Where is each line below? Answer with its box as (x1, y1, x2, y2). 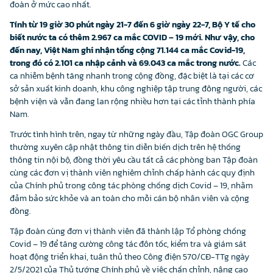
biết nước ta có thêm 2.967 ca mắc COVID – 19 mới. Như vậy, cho (10, 31, 255, 44)
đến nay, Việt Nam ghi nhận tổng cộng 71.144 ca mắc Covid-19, (10, 44, 245, 57)
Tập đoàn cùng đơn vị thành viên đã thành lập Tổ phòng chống (10, 225, 246, 238)
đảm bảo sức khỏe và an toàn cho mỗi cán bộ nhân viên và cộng (10, 192, 249, 205)
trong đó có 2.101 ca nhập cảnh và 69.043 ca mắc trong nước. (10, 57, 241, 69)
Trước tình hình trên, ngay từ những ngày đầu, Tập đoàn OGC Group (10, 128, 263, 141)
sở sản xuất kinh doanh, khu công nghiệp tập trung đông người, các (10, 82, 262, 95)
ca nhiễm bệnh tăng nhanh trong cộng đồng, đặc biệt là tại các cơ (10, 69, 254, 82)
